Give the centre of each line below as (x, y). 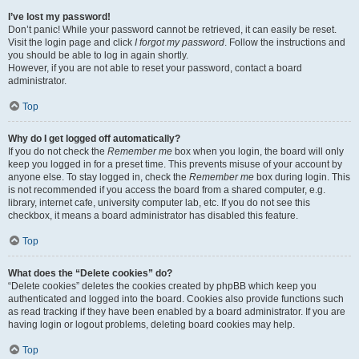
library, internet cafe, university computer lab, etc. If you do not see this (159, 203)
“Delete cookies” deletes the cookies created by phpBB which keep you (162, 286)
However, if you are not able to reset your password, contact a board (155, 68)
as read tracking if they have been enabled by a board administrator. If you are (177, 312)
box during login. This (302, 177)
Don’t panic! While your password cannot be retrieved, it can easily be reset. (172, 30)
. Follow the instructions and (285, 42)
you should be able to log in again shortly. (98, 55)
